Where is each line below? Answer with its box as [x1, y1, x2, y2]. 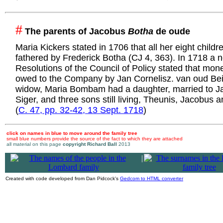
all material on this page [6, 141, 63, 147]
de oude [153, 26, 190, 36]
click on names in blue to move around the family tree [6, 130, 137, 136]
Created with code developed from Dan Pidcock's [5, 176, 120, 181]
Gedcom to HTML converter [120, 176, 183, 181]
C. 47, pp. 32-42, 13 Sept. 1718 [18, 105, 143, 115]
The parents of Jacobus [22, 26, 128, 36]
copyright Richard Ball [63, 141, 117, 147]
